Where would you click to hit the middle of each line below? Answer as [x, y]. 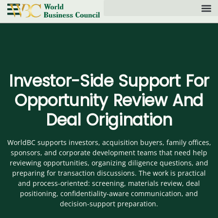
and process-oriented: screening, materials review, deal [109, 183]
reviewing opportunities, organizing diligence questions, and [109, 163]
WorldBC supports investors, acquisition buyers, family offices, [109, 143]
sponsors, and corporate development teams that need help [109, 153]
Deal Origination [109, 120]
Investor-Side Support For [109, 81]
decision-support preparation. [109, 204]
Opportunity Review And [109, 101]
